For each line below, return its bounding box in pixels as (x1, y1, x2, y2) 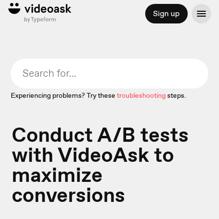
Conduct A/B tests (12, 121, 189, 148)
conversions (12, 181, 125, 208)
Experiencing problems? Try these (11, 91, 116, 100)
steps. (167, 91, 187, 100)
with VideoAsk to (12, 141, 174, 168)
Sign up (153, 8, 180, 19)
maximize (12, 161, 103, 188)
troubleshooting (117, 91, 166, 100)
